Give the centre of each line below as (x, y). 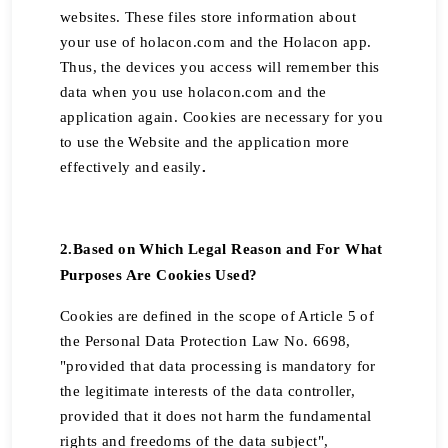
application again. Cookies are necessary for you (222, 117)
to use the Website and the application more (205, 142)
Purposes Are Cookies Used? (159, 275)
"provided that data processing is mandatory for (218, 366)
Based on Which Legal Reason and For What (227, 249)
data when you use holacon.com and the (193, 92)
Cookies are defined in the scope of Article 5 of (217, 316)
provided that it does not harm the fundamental (216, 416)
